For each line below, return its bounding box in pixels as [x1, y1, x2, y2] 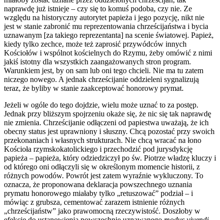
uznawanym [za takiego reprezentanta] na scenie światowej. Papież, [4, 30, 214, 39]
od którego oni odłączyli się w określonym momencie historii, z [4, 162, 200, 171]
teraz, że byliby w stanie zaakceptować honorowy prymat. [4, 83, 184, 92]
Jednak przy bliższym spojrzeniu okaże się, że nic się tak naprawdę [4, 109, 211, 118]
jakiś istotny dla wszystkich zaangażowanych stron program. [4, 57, 191, 66]
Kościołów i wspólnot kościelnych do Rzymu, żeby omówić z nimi [4, 48, 212, 57]
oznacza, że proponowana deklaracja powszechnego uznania [4, 180, 192, 189]
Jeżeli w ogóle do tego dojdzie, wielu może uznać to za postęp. [4, 100, 198, 109]
